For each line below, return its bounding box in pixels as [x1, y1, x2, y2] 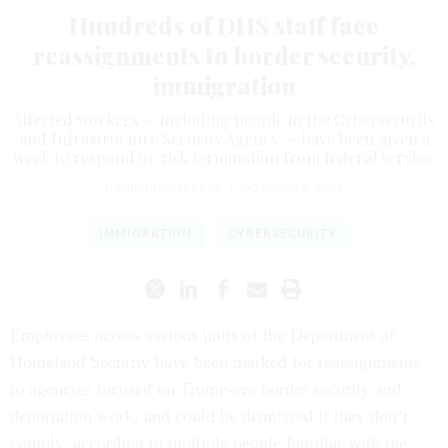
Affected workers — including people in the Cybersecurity [12, 109, 436, 131]
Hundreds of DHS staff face [69, 9, 379, 42]
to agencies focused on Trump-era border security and [10, 379, 401, 400]
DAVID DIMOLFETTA [105, 182, 222, 197]
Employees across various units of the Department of [10, 325, 395, 346]
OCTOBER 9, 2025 [241, 182, 343, 197]
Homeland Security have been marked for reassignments [10, 352, 420, 373]
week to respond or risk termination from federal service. [12, 147, 436, 169]
